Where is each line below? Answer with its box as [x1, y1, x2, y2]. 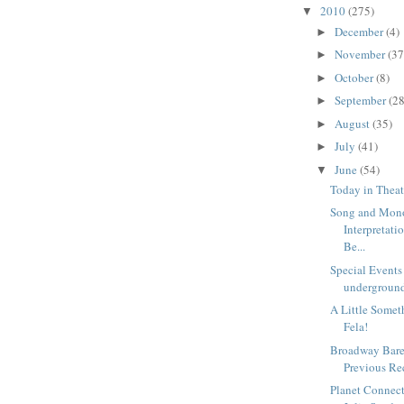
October [334, 69, 376, 86]
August [334, 115, 372, 132]
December [334, 23, 386, 40]
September [334, 92, 389, 109]
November [334, 46, 388, 63]
